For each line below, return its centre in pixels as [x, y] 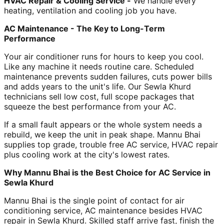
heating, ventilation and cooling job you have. [90, 10]
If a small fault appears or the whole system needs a [103, 124]
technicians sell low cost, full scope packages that [99, 96]
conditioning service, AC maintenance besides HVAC [103, 210]
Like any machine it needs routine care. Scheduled [99, 66]
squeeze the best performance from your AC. [91, 106]
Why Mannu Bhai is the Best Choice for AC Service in [107, 172]
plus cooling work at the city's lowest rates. [87, 154]
